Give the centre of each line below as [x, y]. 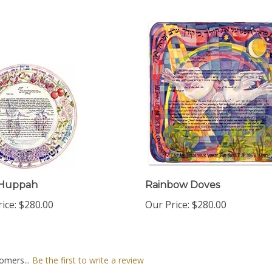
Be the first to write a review [88, 248]
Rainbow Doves [182, 173]
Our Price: [167, 193]
